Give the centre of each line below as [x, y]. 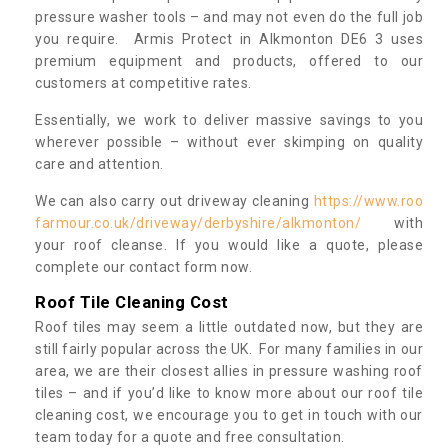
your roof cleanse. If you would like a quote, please [229, 244]
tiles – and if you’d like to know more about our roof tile [229, 392]
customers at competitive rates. [145, 82]
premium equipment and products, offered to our [229, 60]
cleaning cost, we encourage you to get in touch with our [229, 414]
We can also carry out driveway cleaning [174, 200]
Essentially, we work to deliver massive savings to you [229, 119]
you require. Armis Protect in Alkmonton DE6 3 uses [229, 38]
